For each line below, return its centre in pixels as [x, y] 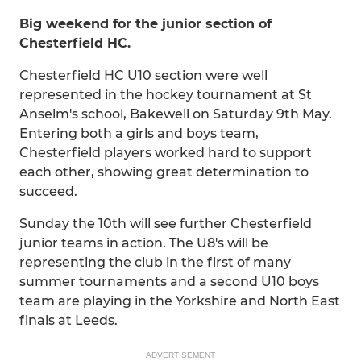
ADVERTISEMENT [180, 355]
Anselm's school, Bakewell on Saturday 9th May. [176, 114]
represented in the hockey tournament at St [166, 95]
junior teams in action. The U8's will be [144, 243]
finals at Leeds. [68, 320]
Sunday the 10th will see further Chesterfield [166, 224]
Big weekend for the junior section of [145, 24]
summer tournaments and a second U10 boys [169, 282]
